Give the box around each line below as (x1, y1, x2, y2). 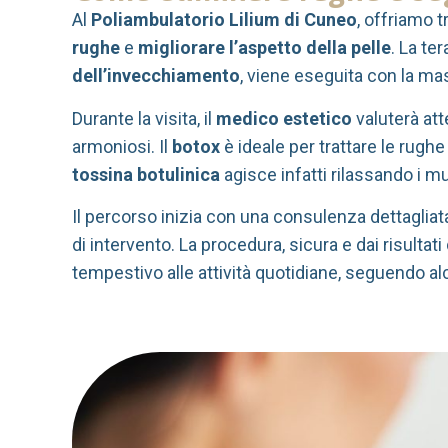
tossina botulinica (72, 163, 220, 185)
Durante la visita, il (72, 107, 216, 129)
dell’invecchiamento (72, 65, 240, 87)
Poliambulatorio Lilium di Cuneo (91, 9, 357, 31)
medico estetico (216, 107, 352, 129)
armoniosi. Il (72, 135, 172, 157)
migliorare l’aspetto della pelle (138, 37, 391, 59)
